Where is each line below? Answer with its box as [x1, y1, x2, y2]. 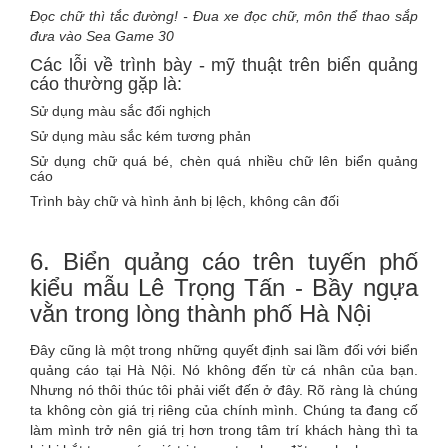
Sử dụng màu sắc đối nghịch [30, 102, 211, 119]
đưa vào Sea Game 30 [30, 27, 174, 44]
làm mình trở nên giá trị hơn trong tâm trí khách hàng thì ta [30, 421, 418, 438]
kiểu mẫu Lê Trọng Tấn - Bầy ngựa [30, 273, 418, 301]
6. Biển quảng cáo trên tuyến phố [30, 247, 418, 275]
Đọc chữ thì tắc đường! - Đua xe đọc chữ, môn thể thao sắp [30, 7, 418, 24]
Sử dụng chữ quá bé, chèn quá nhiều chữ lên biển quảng [30, 152, 418, 169]
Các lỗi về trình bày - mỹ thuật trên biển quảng [30, 54, 418, 75]
